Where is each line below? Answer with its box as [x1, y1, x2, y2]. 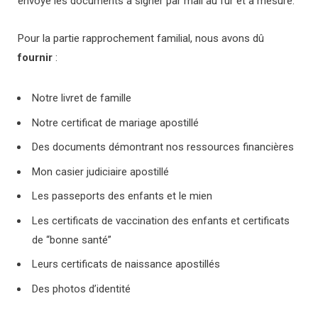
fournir [18, 51, 53, 65]
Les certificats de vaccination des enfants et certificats [32, 214, 290, 227]
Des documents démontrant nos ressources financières [32, 141, 294, 154]
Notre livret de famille [32, 92, 131, 105]
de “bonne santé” [32, 233, 111, 246]
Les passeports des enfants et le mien [32, 190, 212, 203]
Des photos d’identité [32, 282, 131, 295]
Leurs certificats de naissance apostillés [32, 258, 220, 271]
